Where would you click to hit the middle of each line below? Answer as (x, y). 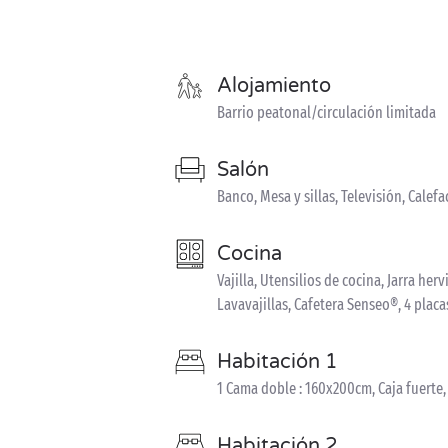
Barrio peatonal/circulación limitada (326, 112)
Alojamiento (274, 85)
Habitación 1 (277, 361)
